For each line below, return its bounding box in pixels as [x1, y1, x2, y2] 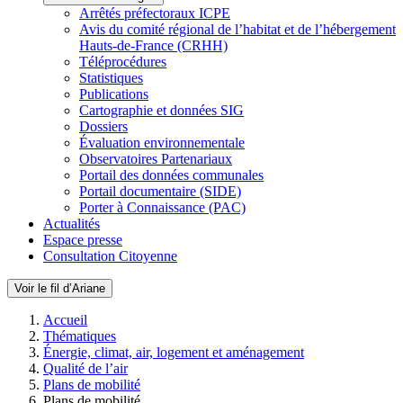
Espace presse [43, 232, 122, 247]
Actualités [43, 216, 100, 231]
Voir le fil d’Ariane [14, 282, 105, 295]
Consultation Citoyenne [43, 248, 177, 264]
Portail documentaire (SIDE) [79, 184, 241, 199]
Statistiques [79, 70, 143, 85]
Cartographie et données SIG [79, 103, 244, 118]
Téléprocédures [79, 54, 166, 69]
